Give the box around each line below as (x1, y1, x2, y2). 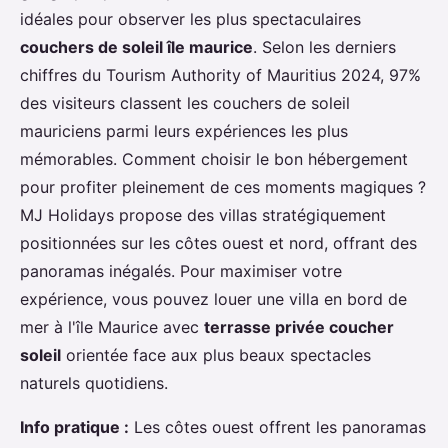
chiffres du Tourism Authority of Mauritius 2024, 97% (20, 65, 421, 85)
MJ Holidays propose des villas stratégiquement (20, 205, 386, 225)
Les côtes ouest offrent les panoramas (129, 417, 426, 437)
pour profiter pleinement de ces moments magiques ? (20, 177, 426, 197)
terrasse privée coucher (204, 317, 394, 337)
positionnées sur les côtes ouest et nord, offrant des (20, 233, 417, 253)
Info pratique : (20, 417, 129, 437)
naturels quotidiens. (20, 373, 168, 393)
